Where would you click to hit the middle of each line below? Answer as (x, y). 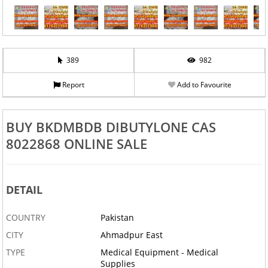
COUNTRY (25, 218)
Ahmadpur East (132, 235)
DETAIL (24, 190)
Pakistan (118, 218)
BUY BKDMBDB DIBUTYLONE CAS (111, 127)
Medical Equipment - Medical (160, 252)
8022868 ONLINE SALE (76, 144)
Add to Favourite (203, 85)
